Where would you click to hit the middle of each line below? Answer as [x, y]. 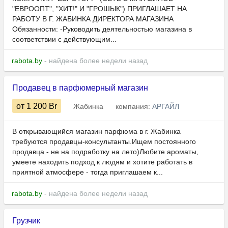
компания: [134, 107]
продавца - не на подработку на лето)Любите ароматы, [105, 152]
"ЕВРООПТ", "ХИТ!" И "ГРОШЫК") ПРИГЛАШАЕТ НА [99, 9]
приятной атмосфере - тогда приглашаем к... [88, 172]
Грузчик [26, 221]
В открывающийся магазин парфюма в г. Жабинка [96, 132]
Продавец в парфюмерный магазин [80, 88]
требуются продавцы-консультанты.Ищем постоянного [104, 142]
